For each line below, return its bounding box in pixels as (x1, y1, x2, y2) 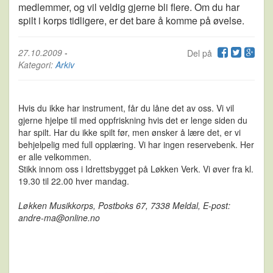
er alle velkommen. (18, 150, 91, 163)
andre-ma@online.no (18, 211, 100, 224)
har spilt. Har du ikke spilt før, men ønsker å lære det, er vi (18, 126, 241, 138)
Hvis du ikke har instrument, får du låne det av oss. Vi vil (18, 101, 234, 114)
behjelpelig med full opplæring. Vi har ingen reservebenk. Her (18, 138, 254, 151)
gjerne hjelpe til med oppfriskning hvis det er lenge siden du (18, 113, 247, 126)
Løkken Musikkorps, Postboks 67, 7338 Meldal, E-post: (18, 199, 230, 211)
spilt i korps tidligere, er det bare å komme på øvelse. (18, 13, 247, 27)
